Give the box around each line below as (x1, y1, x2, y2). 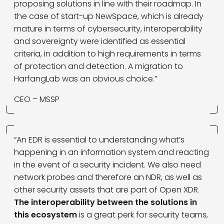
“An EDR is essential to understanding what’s (14, 133, 184, 145)
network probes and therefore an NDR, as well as (14, 171, 202, 183)
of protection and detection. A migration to (14, 60, 183, 72)
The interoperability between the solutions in (14, 196, 197, 208)
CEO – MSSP (14, 93, 59, 105)
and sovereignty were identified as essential (14, 35, 185, 47)
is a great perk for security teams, (77, 208, 208, 220)
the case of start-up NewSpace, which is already (14, 10, 203, 22)
